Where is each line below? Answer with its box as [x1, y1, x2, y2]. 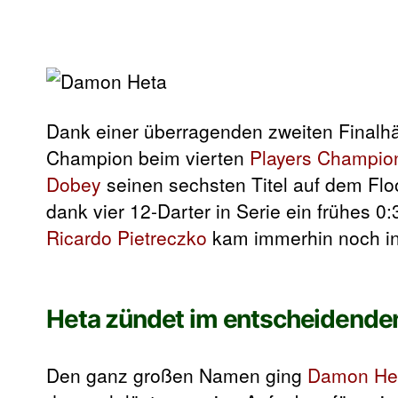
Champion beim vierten [46, 144, 250, 171]
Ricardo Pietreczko [46, 224, 207, 251]
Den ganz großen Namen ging [46, 362, 307, 389]
